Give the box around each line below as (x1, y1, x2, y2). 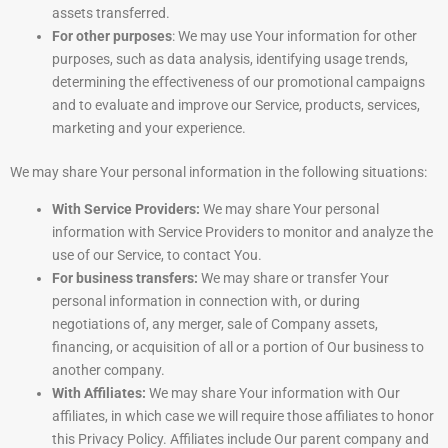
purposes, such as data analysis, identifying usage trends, (52, 51, 408, 68)
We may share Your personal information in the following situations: (10, 164, 427, 181)
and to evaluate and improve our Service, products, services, (52, 97, 420, 114)
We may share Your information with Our (146, 385, 400, 402)
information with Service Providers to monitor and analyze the (52, 224, 433, 241)
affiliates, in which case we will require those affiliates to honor (52, 408, 434, 425)
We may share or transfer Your (198, 270, 389, 287)
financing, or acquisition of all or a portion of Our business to (52, 339, 424, 356)
